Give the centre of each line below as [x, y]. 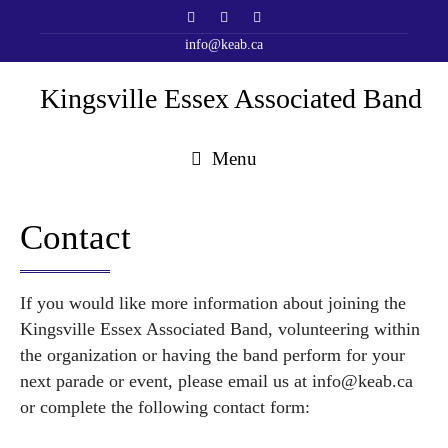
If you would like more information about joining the [213, 303]
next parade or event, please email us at [166, 381]
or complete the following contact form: [165, 407]
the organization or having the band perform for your [212, 355]
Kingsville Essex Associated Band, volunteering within [220, 329]
